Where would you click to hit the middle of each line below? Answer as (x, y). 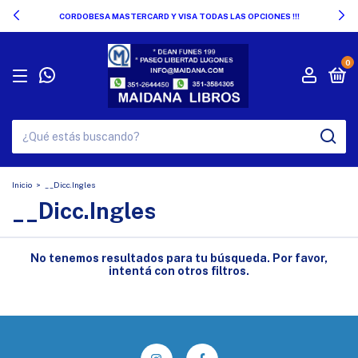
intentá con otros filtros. (179, 271)
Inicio (22, 185)
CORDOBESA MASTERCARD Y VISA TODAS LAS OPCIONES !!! (179, 16)
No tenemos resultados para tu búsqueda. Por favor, (179, 258)
